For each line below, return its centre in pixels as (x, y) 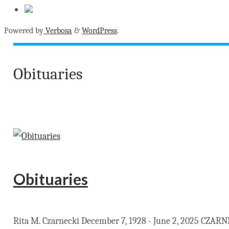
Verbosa (58, 30)
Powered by (24, 30)
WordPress (99, 30)
